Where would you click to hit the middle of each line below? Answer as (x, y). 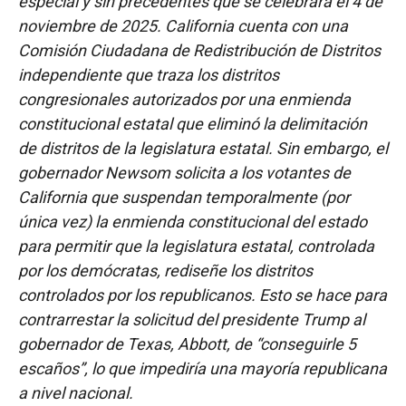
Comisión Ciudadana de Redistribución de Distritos (199, 50)
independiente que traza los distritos (149, 74)
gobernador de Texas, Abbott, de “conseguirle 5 (187, 343)
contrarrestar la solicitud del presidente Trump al (192, 319)
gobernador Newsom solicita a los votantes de (184, 172)
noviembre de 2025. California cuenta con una (183, 25)
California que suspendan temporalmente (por (184, 197)
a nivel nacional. (76, 392)
